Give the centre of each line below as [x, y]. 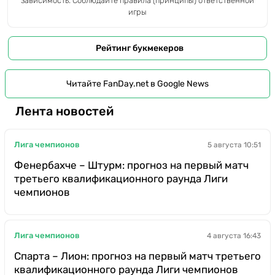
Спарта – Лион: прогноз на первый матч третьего [137, 256]
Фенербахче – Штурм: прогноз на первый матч [131, 165]
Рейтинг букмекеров [140, 48]
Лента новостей [64, 111]
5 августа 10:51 [234, 145]
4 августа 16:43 [234, 235]
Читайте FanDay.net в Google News [137, 83]
